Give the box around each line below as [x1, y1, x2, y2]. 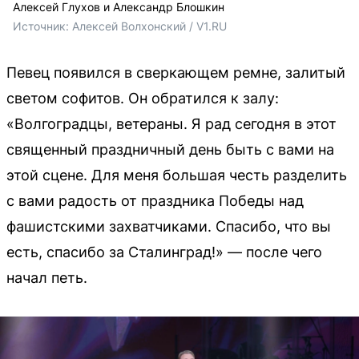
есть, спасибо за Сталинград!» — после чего [6, 244, 322, 261]
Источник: [13, 19, 72, 34]
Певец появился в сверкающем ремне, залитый [6, 64, 345, 82]
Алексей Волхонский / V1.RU [72, 19, 227, 34]
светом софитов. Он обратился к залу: [6, 90, 279, 107]
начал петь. [6, 269, 87, 287]
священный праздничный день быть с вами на [6, 141, 334, 159]
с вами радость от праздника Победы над [6, 192, 304, 210]
